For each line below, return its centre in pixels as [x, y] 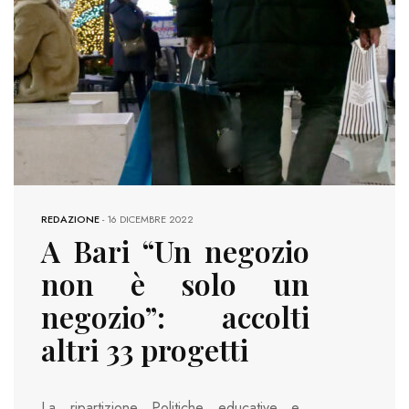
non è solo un [175, 283]
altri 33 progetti [145, 349]
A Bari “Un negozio [175, 250]
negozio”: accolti [175, 316]
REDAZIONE [70, 219]
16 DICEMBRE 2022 [150, 219]
